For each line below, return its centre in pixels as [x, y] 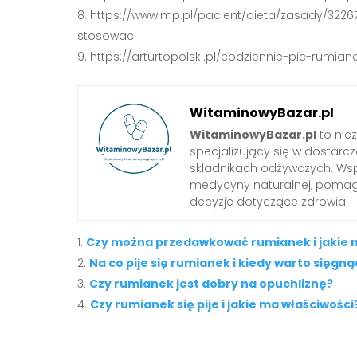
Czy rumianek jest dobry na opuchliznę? [211, 283]
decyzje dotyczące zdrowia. [269, 201]
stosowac [106, 35]
